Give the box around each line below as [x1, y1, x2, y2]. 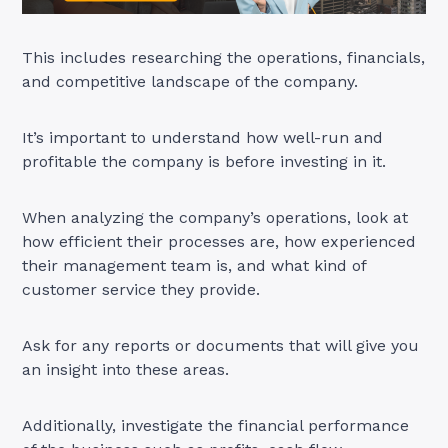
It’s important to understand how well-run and [22, 128, 384, 148]
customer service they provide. [22, 280, 266, 300]
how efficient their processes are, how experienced [22, 232, 417, 252]
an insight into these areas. [22, 360, 235, 380]
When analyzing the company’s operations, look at [22, 208, 409, 228]
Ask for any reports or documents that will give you [22, 336, 420, 356]
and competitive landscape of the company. [22, 72, 364, 92]
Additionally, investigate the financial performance [22, 416, 410, 436]
